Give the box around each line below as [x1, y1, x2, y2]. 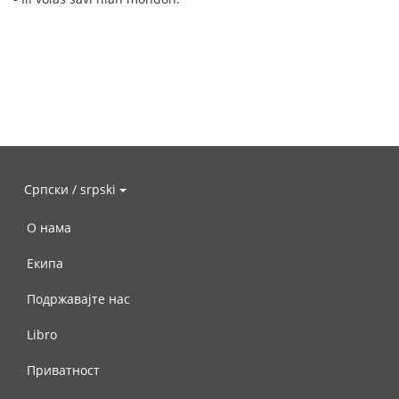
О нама [27, 219, 71, 236]
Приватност [27, 362, 100, 379]
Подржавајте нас [27, 290, 130, 307]
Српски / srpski [24, 180, 119, 198]
